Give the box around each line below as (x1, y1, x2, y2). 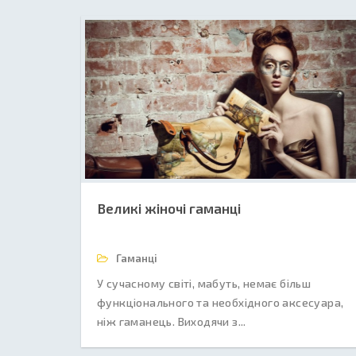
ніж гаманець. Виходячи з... (97, 315, 246, 328)
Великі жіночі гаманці (97, 200, 241, 216)
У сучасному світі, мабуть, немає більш (97, 277, 311, 290)
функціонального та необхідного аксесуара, (97, 296, 344, 309)
